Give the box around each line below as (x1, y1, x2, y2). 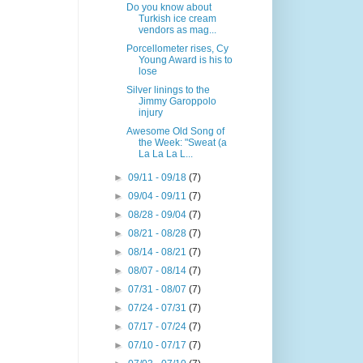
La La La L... (138, 148, 193, 160)
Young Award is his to (138, 54, 233, 66)
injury (138, 107, 163, 118)
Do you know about (126, 2, 211, 13)
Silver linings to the (126, 84, 210, 96)
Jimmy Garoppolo (138, 96, 216, 107)
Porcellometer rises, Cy (126, 43, 228, 54)
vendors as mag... (138, 24, 216, 36)
